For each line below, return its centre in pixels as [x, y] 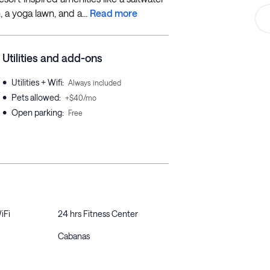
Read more [114, 13]
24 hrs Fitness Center [98, 214]
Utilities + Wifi [37, 82]
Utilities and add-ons [52, 58]
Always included [95, 83]
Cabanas [74, 236]
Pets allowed [35, 97]
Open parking [37, 112]
